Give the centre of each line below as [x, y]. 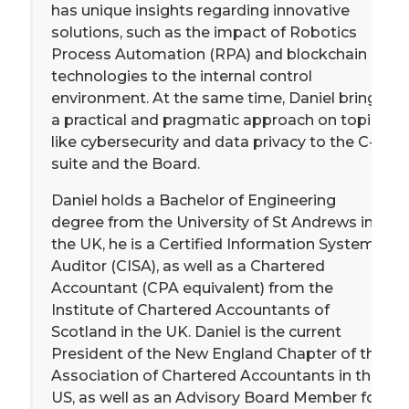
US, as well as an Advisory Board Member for [216, 397]
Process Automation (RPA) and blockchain [209, 54]
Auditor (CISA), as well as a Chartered [188, 266]
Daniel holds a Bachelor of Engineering [194, 200]
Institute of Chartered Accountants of [190, 309]
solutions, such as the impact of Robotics [204, 32]
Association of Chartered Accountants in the [215, 375]
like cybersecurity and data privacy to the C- [213, 142]
